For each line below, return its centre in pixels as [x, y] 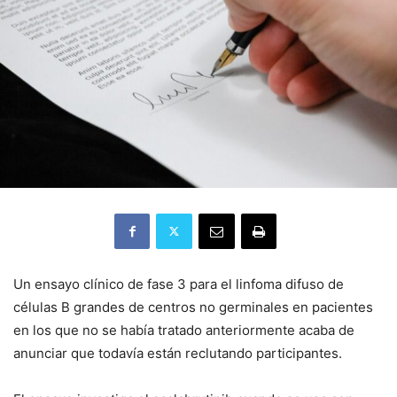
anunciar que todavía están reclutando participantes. [178, 353]
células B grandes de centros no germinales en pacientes [193, 307]
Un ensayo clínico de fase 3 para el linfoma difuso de [179, 284]
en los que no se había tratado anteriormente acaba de [184, 330]
